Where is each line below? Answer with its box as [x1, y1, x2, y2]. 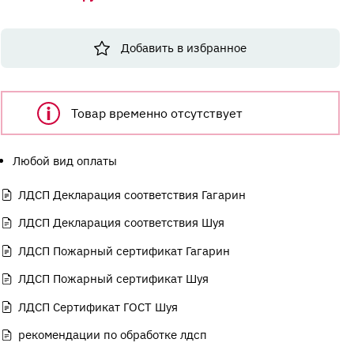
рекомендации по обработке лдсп [17, 327, 207, 343]
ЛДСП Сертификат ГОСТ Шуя [17, 299, 178, 314]
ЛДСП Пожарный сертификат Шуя [17, 271, 209, 287]
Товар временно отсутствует [71, 104, 243, 122]
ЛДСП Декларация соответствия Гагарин [17, 186, 246, 202]
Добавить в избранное [121, 40, 247, 56]
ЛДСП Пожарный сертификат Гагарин [17, 243, 230, 258]
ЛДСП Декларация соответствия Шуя [17, 215, 224, 231]
